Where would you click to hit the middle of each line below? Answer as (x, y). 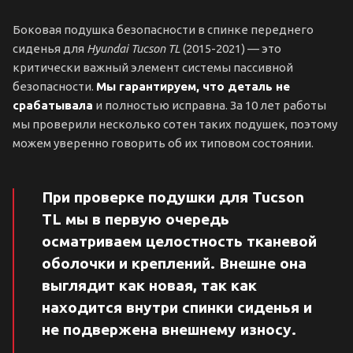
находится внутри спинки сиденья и (177, 307)
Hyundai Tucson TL (134, 48)
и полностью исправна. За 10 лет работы (210, 105)
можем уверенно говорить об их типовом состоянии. (163, 143)
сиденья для (50, 48)
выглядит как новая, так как (149, 285)
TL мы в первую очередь (136, 219)
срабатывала (53, 105)
